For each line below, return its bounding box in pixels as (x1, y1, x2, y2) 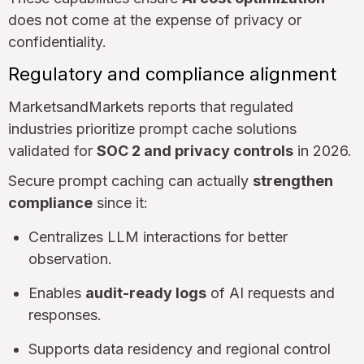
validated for (8, 142, 97, 160)
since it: (93, 194, 148, 212)
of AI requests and (206, 284, 335, 302)
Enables (28, 284, 85, 302)
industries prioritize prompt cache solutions (8, 120, 297, 138)
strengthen (253, 172, 333, 190)
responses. (28, 306, 102, 324)
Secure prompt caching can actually (8, 172, 253, 190)
